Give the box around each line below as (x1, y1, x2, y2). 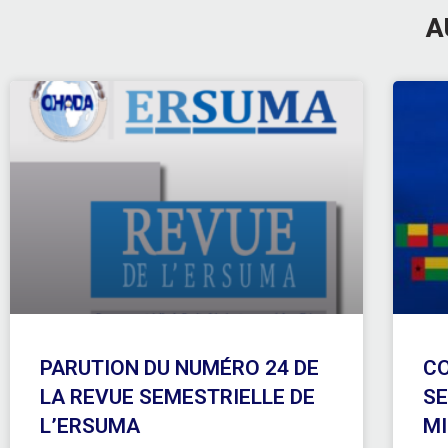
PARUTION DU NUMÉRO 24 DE (40, 355, 319, 380)
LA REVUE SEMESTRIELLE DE (40, 384, 315, 409)
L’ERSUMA (40, 413, 140, 438)
